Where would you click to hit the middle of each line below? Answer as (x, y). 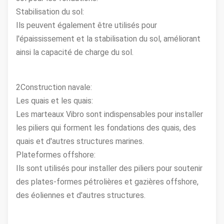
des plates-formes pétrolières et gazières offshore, (107, 182)
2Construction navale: (54, 87)
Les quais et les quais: (54, 101)
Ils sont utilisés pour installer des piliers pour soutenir (109, 168)
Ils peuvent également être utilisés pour (86, 25)
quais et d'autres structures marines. (80, 141)
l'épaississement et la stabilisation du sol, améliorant (108, 39)
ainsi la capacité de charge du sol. (75, 52)
